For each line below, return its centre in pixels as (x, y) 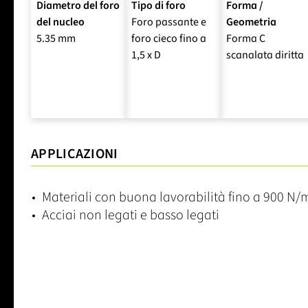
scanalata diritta (265, 55)
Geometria (251, 22)
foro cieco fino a (169, 38)
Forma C (246, 38)
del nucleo (60, 22)
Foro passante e (169, 22)
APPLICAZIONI (75, 154)
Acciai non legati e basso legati (131, 215)
